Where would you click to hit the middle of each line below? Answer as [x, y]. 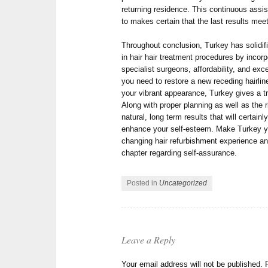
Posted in [143, 183]
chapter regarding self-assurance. [179, 153]
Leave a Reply [149, 239]
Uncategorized [183, 183]
